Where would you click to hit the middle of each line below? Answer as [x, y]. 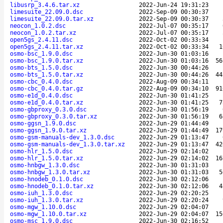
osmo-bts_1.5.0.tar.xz [47, 74]
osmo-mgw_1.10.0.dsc [43, 207]
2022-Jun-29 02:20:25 [174, 193]
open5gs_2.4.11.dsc [41, 40]
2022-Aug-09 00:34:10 [174, 88]
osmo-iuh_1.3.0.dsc [41, 193]
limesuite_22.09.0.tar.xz [52, 19]
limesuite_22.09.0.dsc [47, 12]
